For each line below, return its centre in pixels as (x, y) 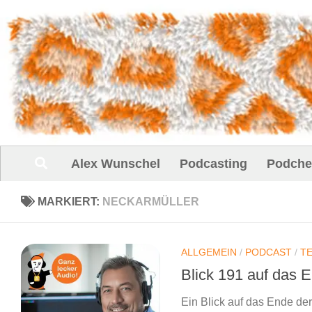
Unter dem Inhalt (62, 19)
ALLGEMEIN (209, 252)
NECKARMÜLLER (151, 201)
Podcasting (213, 163)
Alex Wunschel (116, 163)
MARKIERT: (70, 201)
